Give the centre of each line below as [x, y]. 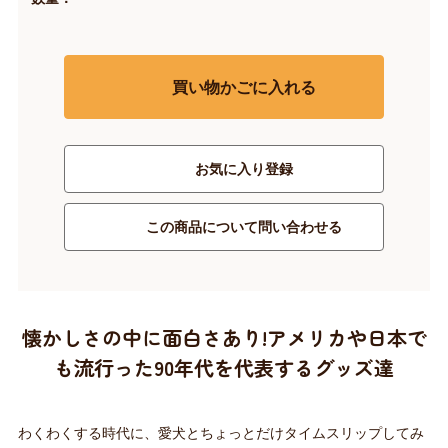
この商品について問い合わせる [244, 227]
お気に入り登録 [244, 169]
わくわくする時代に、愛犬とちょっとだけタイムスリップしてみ [220, 433]
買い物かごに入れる [244, 87]
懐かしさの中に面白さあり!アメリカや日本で [224, 338]
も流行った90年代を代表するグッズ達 [224, 368]
